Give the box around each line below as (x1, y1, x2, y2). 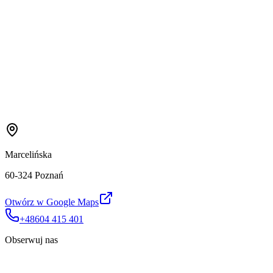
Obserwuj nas (5, 234, 58, 245)
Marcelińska (5, 149, 52, 160)
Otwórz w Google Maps (5, 196, 99, 207)
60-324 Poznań (5, 169, 63, 180)
